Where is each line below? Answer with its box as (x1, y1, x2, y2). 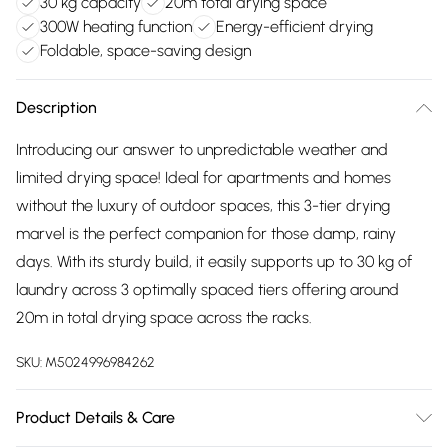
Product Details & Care (16, 408, 175, 427)
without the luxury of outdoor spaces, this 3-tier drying (16, 196, 390, 215)
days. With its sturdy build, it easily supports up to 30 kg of (16, 252, 412, 271)
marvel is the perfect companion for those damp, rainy (16, 224, 396, 243)
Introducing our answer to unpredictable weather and (16, 140, 388, 159)
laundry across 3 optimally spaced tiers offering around (16, 280, 399, 299)
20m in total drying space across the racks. (16, 308, 312, 327)
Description (16, 98, 97, 117)
